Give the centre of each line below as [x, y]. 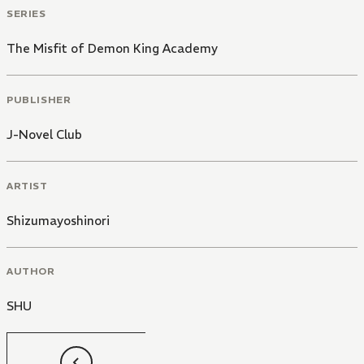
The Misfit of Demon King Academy [112, 49]
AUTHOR [31, 271]
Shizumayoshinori [58, 220]
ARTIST [27, 185]
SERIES [26, 14]
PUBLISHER [39, 99]
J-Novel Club [44, 134]
